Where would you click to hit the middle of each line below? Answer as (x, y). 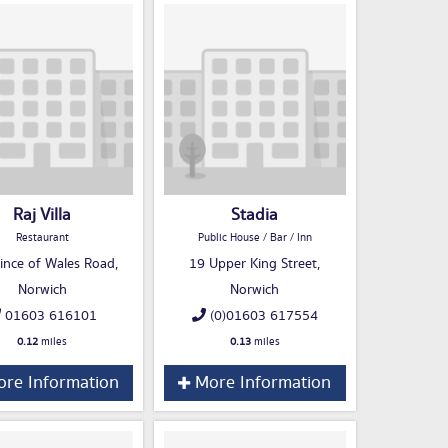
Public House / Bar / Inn (254, 238)
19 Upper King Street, (254, 264)
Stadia (254, 215)
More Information (260, 383)
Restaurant (42, 238)
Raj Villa (42, 215)
